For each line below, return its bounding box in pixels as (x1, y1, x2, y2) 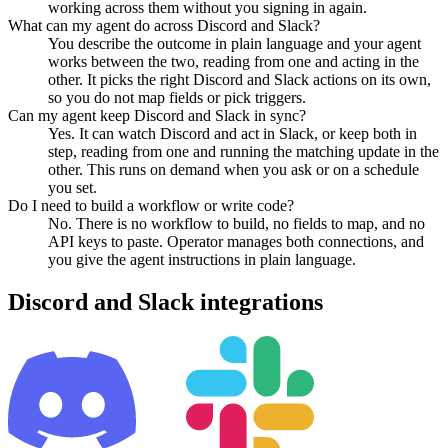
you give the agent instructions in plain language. (48, 250, 356, 268)
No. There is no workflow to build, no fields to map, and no (48, 214, 425, 232)
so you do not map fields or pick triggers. (48, 88, 306, 106)
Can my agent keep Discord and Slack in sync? (8, 106, 306, 124)
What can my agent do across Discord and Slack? (8, 16, 320, 34)
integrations (194, 288, 323, 315)
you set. (48, 178, 97, 196)
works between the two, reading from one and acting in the (48, 52, 419, 70)
